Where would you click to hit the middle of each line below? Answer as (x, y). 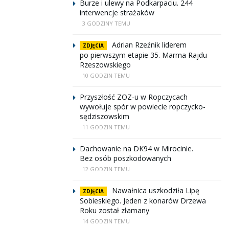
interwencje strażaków (117, 13)
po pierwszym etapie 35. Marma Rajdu (143, 55)
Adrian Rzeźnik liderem (149, 45)
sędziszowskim (105, 116)
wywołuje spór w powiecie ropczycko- (143, 107)
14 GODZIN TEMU (106, 221)
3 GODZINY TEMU (106, 23)
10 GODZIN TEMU (106, 75)
